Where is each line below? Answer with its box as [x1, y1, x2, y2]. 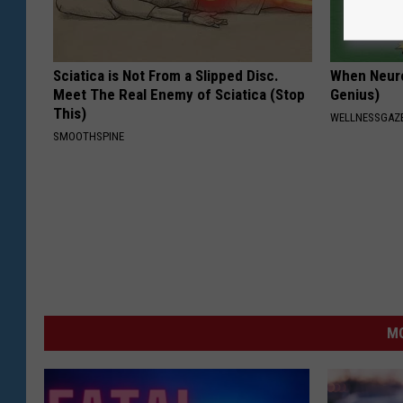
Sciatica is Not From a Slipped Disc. [53, 67, 279, 85]
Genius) [330, 85, 381, 104]
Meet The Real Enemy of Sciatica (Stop [53, 85, 305, 104]
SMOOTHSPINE [53, 130, 124, 144]
